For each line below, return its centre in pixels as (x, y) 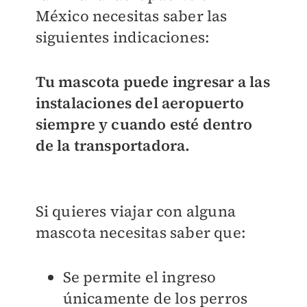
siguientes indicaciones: (123, 37)
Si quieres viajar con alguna (136, 211)
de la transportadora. (113, 146)
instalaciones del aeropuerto (140, 103)
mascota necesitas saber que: (141, 233)
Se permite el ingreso (139, 277)
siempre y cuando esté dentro (144, 124)
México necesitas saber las (131, 16)
